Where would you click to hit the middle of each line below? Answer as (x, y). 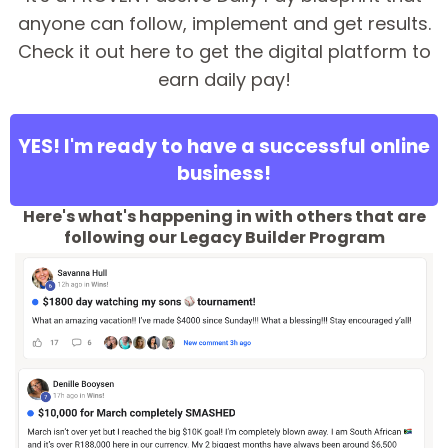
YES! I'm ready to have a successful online (224, 146)
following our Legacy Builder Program (224, 237)
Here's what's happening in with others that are (224, 216)
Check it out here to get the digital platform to (224, 51)
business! (224, 173)
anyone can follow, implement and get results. (224, 23)
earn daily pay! (224, 79)
